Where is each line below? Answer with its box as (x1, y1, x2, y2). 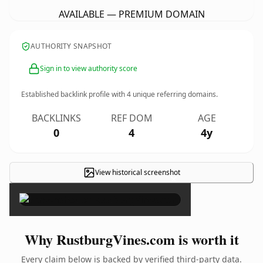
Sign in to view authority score (40, 63, 137, 73)
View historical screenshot (95, 167, 180, 177)
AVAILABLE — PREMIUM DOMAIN (58, 8, 205, 21)
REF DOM (110, 112, 153, 124)
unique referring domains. (131, 89, 218, 99)
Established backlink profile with (21, 89, 127, 99)
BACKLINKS (32, 112, 81, 124)
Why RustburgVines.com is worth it (24, 229, 239, 249)
